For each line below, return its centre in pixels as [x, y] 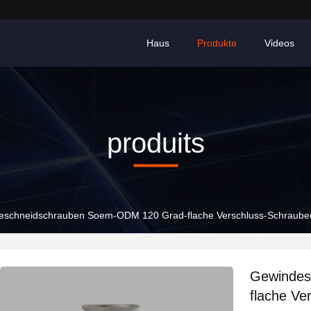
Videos [279, 43]
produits [155, 143]
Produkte [217, 43]
